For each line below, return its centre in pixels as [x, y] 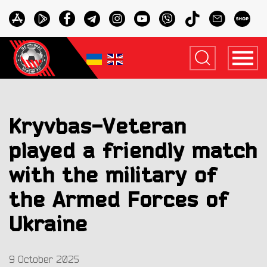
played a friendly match [133, 151]
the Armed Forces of [119, 200]
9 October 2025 [44, 260]
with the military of [113, 176]
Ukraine [48, 224]
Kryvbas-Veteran [98, 127]
